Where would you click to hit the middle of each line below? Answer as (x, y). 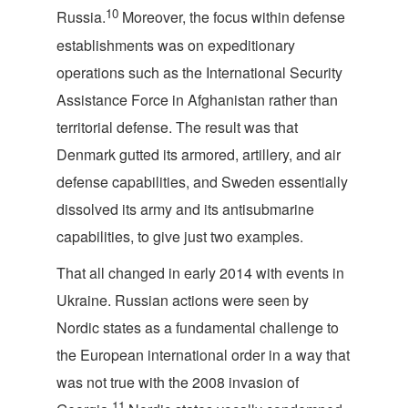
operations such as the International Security (199, 72)
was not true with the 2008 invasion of (178, 382)
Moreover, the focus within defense (232, 17)
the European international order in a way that (203, 355)
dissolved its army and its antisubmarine (185, 209)
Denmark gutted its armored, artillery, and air (199, 154)
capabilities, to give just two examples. (180, 236)
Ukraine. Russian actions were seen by (183, 300)
